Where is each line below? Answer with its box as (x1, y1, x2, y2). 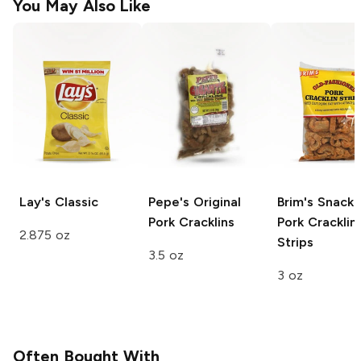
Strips (277, 234, 313, 250)
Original (189, 193, 241, 210)
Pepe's (148, 193, 189, 210)
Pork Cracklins (148, 214, 234, 230)
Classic (51, 193, 98, 210)
